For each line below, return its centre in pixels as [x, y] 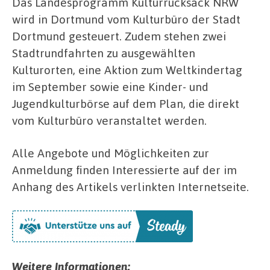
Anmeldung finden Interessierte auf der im [124, 169]
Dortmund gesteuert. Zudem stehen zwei [119, 36]
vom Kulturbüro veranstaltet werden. [109, 121]
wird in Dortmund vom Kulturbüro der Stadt [126, 19]
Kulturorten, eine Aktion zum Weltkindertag [127, 70]
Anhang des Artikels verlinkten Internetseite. [130, 186]
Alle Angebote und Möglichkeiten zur [111, 152]
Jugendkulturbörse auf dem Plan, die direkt [126, 104]
